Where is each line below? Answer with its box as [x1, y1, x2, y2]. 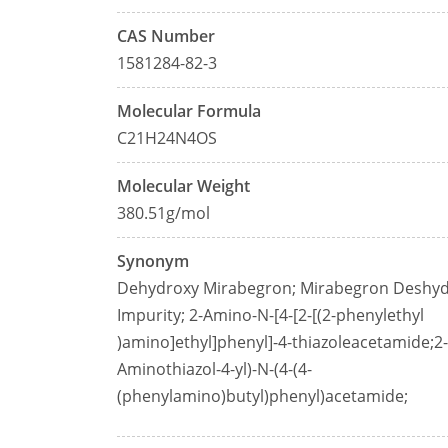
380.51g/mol [117, 202, 210, 224]
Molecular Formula [117, 100, 261, 122]
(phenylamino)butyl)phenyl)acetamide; [117, 385, 408, 407]
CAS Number [117, 25, 215, 47]
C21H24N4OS [117, 127, 217, 149]
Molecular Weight [117, 175, 250, 197]
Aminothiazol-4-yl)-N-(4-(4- [117, 358, 312, 380]
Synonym [117, 250, 189, 272]
